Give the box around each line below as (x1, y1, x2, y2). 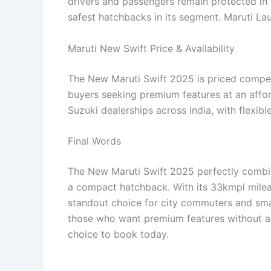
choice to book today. (68, 228, 169, 241)
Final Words (68, 135, 121, 148)
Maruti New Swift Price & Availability (68, 42, 235, 54)
